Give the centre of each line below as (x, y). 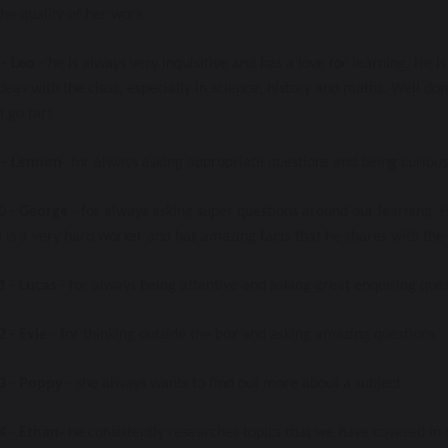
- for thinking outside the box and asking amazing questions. (247, 334)
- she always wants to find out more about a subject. (236, 383)
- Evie (30, 334)
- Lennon (32, 162)
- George (39, 211)
